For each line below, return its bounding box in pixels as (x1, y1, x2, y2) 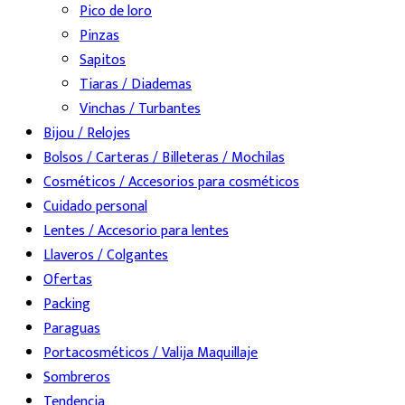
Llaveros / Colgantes (43, 243, 168, 268)
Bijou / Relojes (43, 121, 130, 146)
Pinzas (80, 24, 119, 49)
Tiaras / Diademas (80, 72, 192, 98)
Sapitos (80, 48, 126, 73)
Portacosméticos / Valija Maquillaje (43, 341, 258, 366)
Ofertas (43, 268, 92, 293)
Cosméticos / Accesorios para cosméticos (43, 170, 299, 195)
